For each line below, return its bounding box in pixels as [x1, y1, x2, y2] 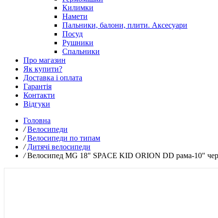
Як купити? [23, 65, 62, 73]
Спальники [62, 47, 100, 55]
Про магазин [23, 56, 66, 64]
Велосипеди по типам [27, 134, 100, 142]
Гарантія [23, 82, 52, 91]
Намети [62, 12, 88, 20]
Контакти [23, 91, 55, 99]
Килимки [62, 3, 93, 12]
